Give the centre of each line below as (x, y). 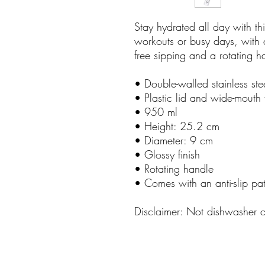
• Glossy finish (167, 154)
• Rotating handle (174, 168)
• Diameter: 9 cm (174, 140)
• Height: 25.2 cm (177, 126)
